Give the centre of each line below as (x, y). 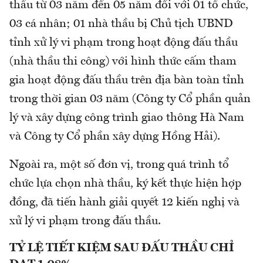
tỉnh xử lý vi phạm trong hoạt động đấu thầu (124, 43)
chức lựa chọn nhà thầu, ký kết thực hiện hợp (125, 183)
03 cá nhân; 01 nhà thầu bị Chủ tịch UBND (121, 24)
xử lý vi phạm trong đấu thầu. (85, 221)
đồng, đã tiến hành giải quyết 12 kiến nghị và (124, 202)
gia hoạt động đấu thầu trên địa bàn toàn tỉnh (127, 80)
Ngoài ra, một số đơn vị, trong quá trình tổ (119, 165)
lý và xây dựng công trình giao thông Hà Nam (127, 118)
